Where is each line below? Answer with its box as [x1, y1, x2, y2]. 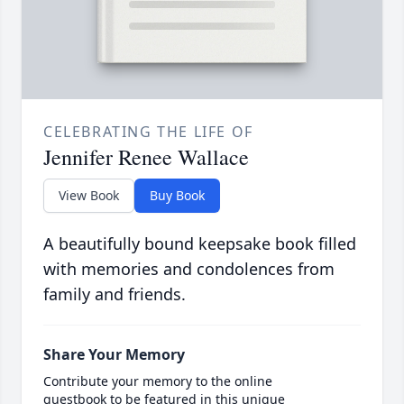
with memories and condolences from [43, 258, 335, 280]
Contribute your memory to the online [43, 372, 272, 390]
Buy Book [150, 187, 205, 205]
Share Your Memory [43, 344, 185, 365]
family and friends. [43, 283, 186, 306]
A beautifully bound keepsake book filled [43, 233, 356, 255]
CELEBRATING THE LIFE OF [43, 122, 253, 142]
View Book [59, 187, 119, 205]
